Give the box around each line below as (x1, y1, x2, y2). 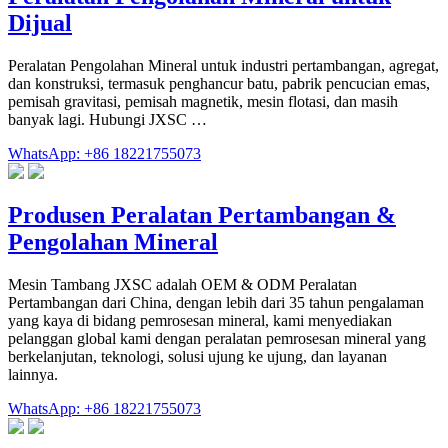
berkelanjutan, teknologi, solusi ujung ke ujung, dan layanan (8, 348, 387, 366)
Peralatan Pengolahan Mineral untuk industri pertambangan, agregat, (8, 56, 439, 74)
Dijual (8, 9, 72, 36)
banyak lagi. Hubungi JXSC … (8, 110, 207, 128)
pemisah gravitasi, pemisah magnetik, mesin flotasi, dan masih (8, 92, 398, 110)
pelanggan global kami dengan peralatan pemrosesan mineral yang (8, 330, 426, 348)
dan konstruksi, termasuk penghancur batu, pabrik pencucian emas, (8, 74, 430, 92)
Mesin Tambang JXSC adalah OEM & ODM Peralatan (8, 276, 357, 294)
